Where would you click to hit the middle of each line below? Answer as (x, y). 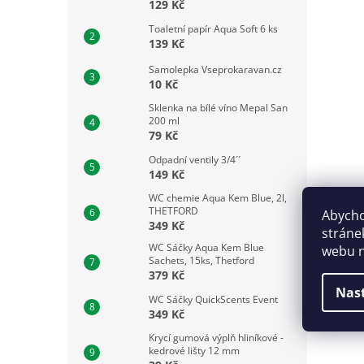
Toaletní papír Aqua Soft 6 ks (213, 28)
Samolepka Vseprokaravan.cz (215, 69)
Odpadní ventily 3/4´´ (195, 159)
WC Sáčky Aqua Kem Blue (206, 247)
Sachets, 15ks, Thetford (201, 260)
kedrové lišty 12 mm (194, 351)
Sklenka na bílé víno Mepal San (218, 108)
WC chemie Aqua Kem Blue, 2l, (218, 198)
